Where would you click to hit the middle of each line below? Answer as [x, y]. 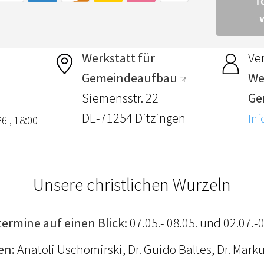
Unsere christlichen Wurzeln [132, 184]
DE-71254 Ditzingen [134, 118]
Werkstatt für [119, 57]
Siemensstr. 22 [121, 98]
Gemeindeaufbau [130, 77]
